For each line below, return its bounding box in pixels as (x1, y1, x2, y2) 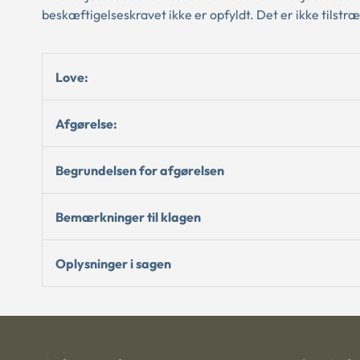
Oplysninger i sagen (55, 255, 171, 272)
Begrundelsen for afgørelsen (55, 162, 224, 178)
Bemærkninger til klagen (55, 208, 201, 225)
